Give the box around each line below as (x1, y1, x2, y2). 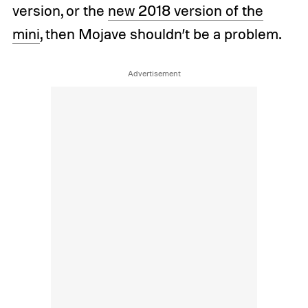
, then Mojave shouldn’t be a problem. (39, 25, 281, 43)
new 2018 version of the (107, 1, 263, 20)
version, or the (12, 1, 108, 20)
